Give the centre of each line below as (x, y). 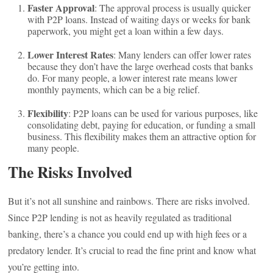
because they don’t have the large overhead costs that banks (140, 66)
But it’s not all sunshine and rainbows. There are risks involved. (129, 201)
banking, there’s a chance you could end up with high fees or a (128, 234)
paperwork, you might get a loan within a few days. (126, 31)
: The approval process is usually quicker (173, 8)
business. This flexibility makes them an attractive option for (142, 136)
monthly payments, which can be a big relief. (114, 89)
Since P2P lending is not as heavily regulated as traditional (120, 217)
